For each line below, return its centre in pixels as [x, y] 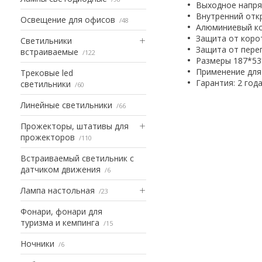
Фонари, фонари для [61, 211]
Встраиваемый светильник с [77, 158]
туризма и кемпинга [60, 222]
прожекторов [48, 137]
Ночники [37, 243]
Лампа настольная [58, 190]
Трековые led [47, 73]
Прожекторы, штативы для [75, 126]
